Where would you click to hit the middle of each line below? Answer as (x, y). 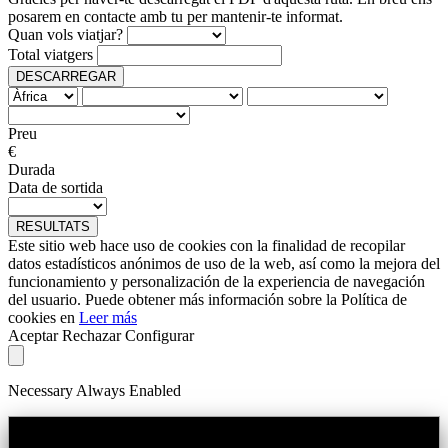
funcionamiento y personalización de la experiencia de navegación (216, 281)
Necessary (42, 390)
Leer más (108, 317)
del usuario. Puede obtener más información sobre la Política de (207, 299)
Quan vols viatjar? (65, 34)
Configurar (159, 335)
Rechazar (91, 335)
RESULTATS (53, 226)
